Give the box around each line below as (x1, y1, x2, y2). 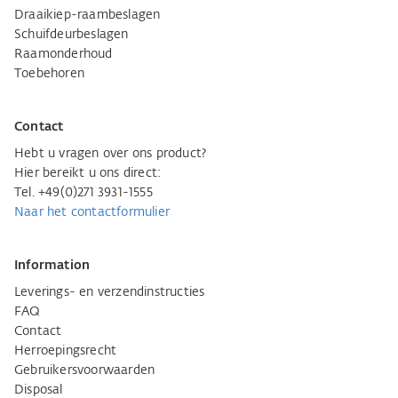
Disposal (14, 384, 63, 396)
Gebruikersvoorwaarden (14, 364, 155, 377)
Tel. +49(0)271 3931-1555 (14, 187, 153, 199)
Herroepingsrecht (14, 345, 117, 357)
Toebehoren (14, 68, 84, 80)
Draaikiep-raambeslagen (14, 9, 161, 21)
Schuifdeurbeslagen (14, 28, 129, 41)
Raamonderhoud (14, 48, 113, 60)
